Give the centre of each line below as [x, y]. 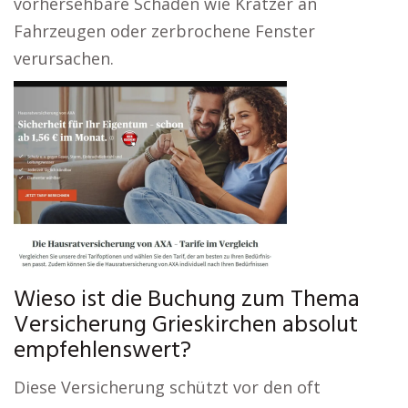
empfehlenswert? [102, 351]
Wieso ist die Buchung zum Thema [187, 300]
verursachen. [64, 58]
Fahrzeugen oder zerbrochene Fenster [164, 31]
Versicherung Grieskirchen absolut [186, 326]
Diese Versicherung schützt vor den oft [167, 387]
